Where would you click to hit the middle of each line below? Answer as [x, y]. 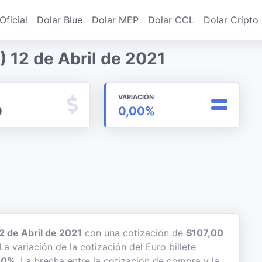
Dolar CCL [171, 20]
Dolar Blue [60, 20]
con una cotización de [134, 233]
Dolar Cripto [231, 20]
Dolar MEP [115, 20]
